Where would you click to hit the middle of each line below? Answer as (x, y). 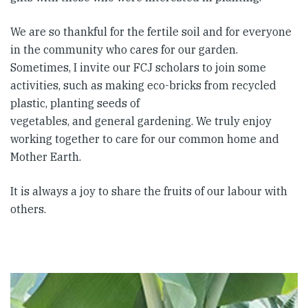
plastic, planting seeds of (75, 103)
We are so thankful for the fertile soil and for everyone (151, 32)
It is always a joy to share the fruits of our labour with (149, 191)
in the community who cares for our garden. (124, 50)
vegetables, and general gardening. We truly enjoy (141, 121)
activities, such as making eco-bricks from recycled (143, 86)
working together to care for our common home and (145, 139)
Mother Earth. (46, 157)
